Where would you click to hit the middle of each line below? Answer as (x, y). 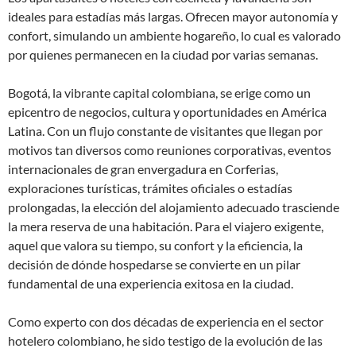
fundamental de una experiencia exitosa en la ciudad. (151, 283)
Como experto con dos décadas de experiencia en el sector (166, 321)
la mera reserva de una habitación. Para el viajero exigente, (166, 226)
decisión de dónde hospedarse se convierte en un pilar (154, 264)
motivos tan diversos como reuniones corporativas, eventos (170, 150)
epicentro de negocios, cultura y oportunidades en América (167, 112)
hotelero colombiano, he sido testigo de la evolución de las (165, 341)
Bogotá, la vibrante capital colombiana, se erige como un (159, 93)
